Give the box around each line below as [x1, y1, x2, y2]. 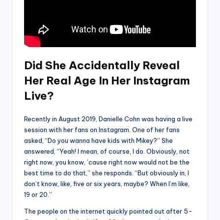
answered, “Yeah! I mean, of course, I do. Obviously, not [24, 147, 190, 156]
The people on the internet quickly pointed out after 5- [24, 207, 192, 216]
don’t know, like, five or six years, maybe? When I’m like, [24, 180, 190, 188]
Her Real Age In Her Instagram [24, 74, 190, 88]
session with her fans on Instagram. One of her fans [24, 126, 180, 134]
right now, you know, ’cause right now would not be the [24, 158, 190, 166]
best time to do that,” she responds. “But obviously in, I [24, 169, 189, 177]
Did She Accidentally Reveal [24, 58, 180, 73]
